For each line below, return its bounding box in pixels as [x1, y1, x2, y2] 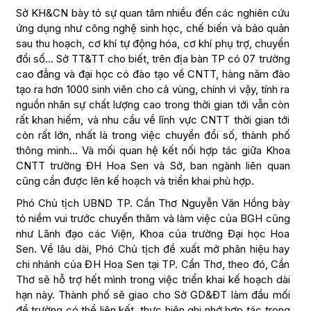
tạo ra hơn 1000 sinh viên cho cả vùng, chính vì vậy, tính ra [15, 83, 290, 96]
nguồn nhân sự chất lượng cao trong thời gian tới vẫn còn [15, 98, 290, 112]
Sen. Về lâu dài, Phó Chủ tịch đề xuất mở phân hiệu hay [15, 242, 290, 256]
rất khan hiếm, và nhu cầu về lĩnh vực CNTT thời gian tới [15, 113, 290, 127]
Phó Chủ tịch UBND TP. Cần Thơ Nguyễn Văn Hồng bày [15, 196, 290, 210]
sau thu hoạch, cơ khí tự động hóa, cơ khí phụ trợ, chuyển [15, 37, 290, 51]
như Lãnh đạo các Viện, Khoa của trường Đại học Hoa [15, 227, 290, 241]
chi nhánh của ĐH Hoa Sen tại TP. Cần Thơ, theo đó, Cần [15, 258, 290, 271]
